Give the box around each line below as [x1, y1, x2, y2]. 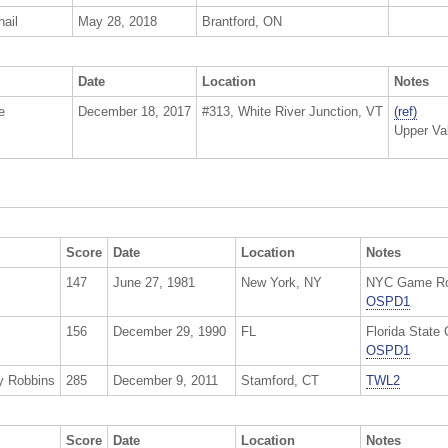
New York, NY [241, 275, 322, 291]
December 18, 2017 [78, 104, 191, 120]
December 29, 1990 [113, 324, 226, 340]
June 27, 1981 [113, 275, 195, 291]
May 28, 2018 [78, 14, 157, 30]
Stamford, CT [241, 373, 319, 389]
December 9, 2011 [113, 373, 218, 389]
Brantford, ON [202, 14, 282, 30]
